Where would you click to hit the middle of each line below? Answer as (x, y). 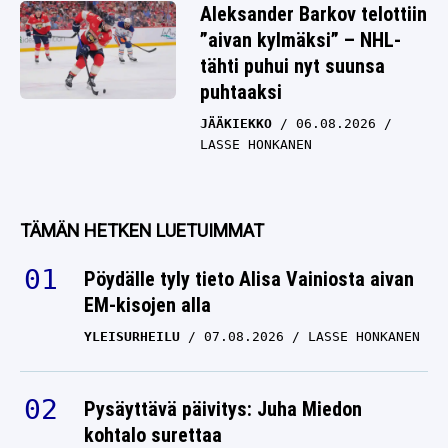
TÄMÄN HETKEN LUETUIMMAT (142, 231)
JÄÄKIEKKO (236, 124)
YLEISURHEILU (132, 337)
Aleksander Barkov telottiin (313, 14)
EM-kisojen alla (147, 305)
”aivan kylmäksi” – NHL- (300, 40)
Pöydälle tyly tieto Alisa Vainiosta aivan (249, 279)
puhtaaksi (241, 92)
